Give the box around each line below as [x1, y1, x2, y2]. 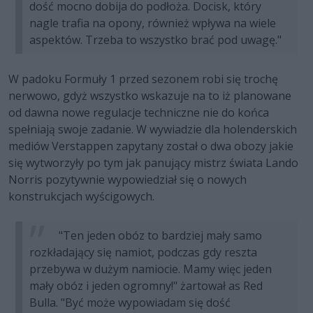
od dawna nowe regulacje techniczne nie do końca [8, 105, 269, 121]
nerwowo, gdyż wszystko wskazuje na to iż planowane [8, 88, 291, 104]
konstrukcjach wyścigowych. [8, 189, 154, 205]
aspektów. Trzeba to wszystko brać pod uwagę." [29, 32, 282, 48]
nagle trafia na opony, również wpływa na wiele [29, 15, 276, 31]
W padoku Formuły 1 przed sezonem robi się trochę [8, 71, 278, 87]
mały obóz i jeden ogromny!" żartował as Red [29, 278, 263, 294]
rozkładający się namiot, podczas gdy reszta [29, 245, 257, 261]
